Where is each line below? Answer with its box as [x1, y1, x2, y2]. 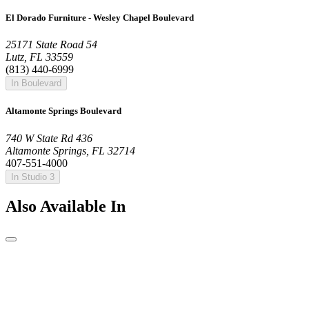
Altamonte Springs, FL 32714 [6, 144, 135, 157]
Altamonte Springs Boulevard [6, 106, 121, 117]
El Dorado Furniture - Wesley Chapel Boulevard [6, 12, 194, 23]
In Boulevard [11, 78, 61, 89]
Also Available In [6, 197, 126, 216]
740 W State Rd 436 [6, 132, 92, 144]
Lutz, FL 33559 [6, 51, 73, 63]
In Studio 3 [11, 171, 54, 182]
